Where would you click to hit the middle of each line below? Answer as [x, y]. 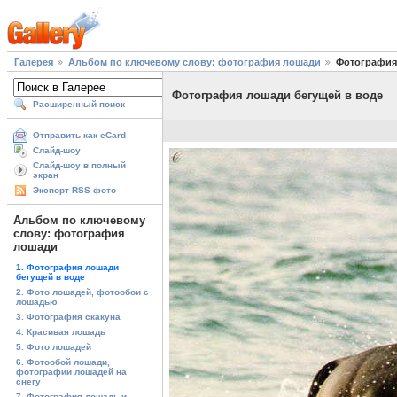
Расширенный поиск [79, 105]
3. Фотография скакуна [68, 316]
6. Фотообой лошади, [63, 362]
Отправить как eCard [79, 136]
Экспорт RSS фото [74, 191]
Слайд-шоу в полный [79, 166]
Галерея [34, 62]
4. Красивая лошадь [61, 331]
